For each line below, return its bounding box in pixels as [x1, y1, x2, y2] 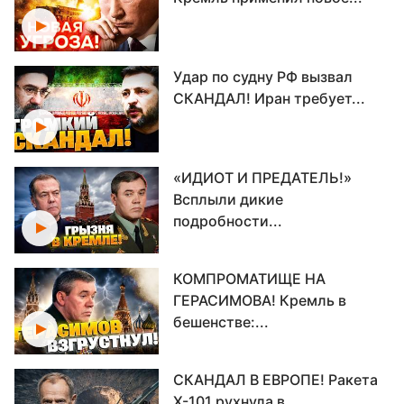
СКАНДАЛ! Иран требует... [173, 89, 365, 107]
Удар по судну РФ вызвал [173, 68, 353, 86]
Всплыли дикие [173, 190, 283, 208]
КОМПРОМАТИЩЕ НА [173, 270, 326, 288]
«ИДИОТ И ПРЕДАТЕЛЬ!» [173, 169, 352, 187]
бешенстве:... [173, 313, 269, 331]
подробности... [173, 212, 282, 230]
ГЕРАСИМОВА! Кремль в [173, 291, 346, 309]
